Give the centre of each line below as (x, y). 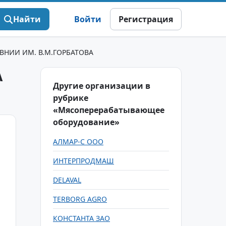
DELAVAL (67, 180)
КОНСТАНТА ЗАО (81, 218)
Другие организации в (102, 86)
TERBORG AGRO (80, 199)
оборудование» (86, 122)
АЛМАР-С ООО (78, 142)
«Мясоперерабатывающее (109, 110)
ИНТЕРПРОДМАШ (83, 161)
